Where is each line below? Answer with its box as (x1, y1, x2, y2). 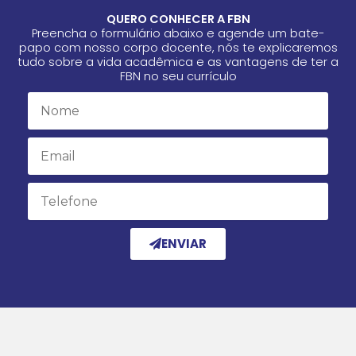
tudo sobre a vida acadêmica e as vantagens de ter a (17, 53, 339, 70)
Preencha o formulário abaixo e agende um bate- (31, 25, 325, 41)
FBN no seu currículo (119, 68, 237, 84)
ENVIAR (161, 235, 207, 253)
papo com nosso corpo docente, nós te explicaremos (18, 39, 338, 56)
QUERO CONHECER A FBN (106, 10, 250, 27)
